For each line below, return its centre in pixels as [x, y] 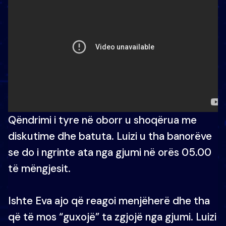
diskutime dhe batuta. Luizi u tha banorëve [110, 136]
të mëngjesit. [39, 168]
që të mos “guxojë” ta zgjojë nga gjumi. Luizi [112, 217]
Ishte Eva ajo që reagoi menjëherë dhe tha [109, 201]
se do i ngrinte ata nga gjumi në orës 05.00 [110, 152]
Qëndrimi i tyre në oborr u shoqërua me [102, 120]
